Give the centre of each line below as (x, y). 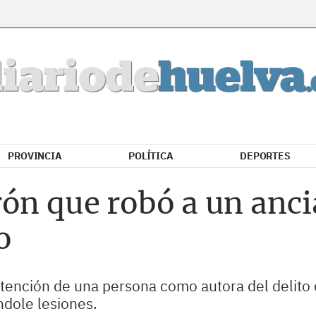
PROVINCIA (35, 156)
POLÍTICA (151, 156)
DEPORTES (265, 156)
